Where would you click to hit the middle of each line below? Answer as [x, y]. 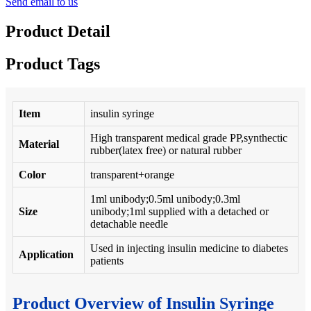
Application [46, 254]
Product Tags [53, 64]
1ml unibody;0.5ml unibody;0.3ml [165, 199]
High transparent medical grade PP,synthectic [189, 137]
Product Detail [58, 31]
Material [39, 144]
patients [107, 260]
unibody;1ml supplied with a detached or [179, 211]
